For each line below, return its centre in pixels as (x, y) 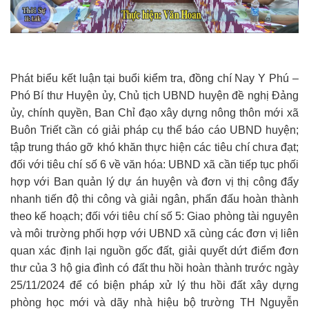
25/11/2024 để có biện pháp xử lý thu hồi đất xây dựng (154, 285)
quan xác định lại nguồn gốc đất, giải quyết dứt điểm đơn (154, 250)
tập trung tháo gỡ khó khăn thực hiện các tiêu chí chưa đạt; (154, 147)
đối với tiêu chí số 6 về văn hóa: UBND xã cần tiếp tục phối (154, 164)
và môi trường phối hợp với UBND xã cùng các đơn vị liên (154, 233)
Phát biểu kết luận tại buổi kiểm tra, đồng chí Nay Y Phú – (154, 78)
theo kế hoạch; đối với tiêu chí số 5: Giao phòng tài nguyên (154, 216)
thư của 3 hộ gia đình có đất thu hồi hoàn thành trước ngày (154, 268)
